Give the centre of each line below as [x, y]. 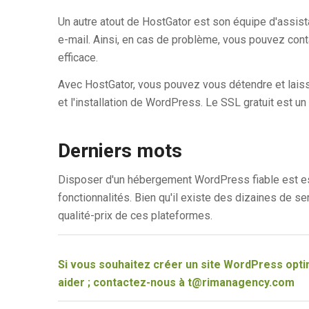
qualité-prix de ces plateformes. [135, 216]
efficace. [78, 57]
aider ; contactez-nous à [122, 282]
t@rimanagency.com [241, 282]
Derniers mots [120, 151]
